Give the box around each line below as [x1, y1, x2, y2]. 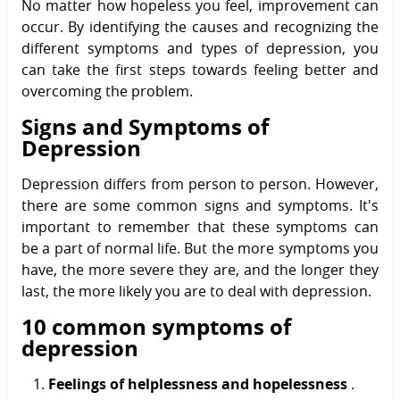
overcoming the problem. [21, 80, 193, 101]
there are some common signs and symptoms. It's [21, 195, 379, 215]
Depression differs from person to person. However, [21, 173, 379, 194]
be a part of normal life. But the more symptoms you [21, 237, 379, 258]
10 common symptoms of [21, 311, 291, 342]
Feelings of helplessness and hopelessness [48, 373, 347, 394]
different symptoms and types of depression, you [21, 37, 379, 58]
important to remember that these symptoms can [21, 216, 379, 237]
